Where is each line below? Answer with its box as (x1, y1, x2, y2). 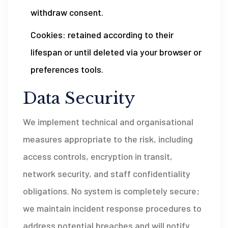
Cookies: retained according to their (31, 29, 174, 40)
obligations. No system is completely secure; (23, 185, 199, 196)
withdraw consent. (31, 7, 103, 18)
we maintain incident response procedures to (23, 203, 202, 214)
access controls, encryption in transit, (23, 151, 173, 162)
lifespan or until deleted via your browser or (31, 46, 202, 58)
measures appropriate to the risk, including (23, 133, 193, 145)
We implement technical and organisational (23, 116, 193, 127)
